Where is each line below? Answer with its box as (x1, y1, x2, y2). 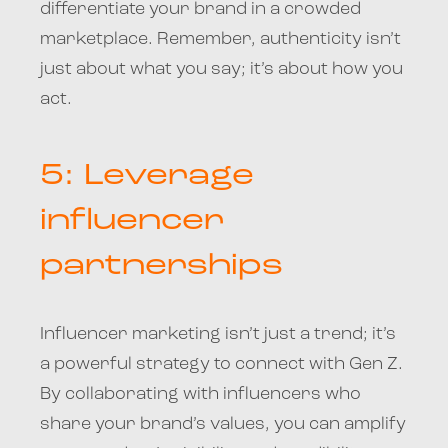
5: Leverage (40, 161, 254, 191)
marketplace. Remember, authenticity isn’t (40, 30, 401, 48)
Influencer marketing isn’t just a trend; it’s (40, 325, 396, 343)
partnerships (40, 251, 283, 281)
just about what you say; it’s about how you (40, 60, 403, 78)
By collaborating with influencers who (40, 385, 361, 403)
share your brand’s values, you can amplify (40, 415, 406, 433)
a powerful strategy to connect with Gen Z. (40, 355, 403, 373)
